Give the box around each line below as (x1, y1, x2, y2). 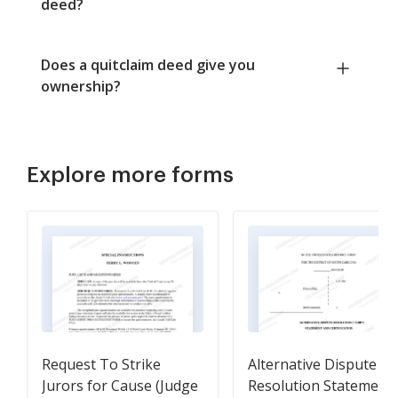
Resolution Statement (248, 376, 393, 396)
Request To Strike (42, 354, 161, 375)
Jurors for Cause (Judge (42, 376, 198, 396)
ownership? (41, 76, 121, 97)
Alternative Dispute (248, 354, 377, 375)
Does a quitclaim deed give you (41, 55, 255, 76)
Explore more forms (27, 164, 234, 187)
